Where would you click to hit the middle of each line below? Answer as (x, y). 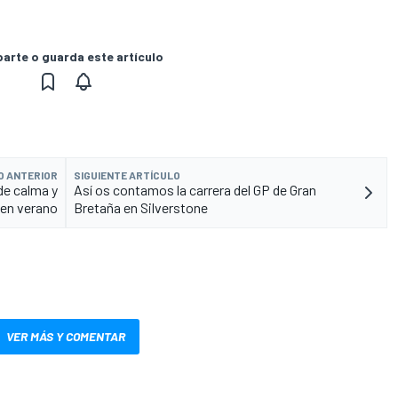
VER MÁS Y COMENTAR (66, 336)
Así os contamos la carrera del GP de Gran (195, 189)
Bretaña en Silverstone (141, 207)
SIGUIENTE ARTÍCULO (127, 175)
